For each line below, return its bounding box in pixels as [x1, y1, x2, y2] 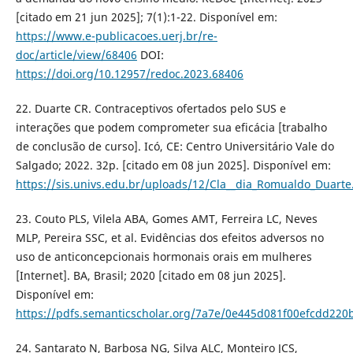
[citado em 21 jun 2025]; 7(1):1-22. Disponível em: [15, 9, 277, 24]
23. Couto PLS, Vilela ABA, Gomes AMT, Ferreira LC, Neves [15, 210, 318, 226]
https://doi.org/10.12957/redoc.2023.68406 [15, 65, 243, 81]
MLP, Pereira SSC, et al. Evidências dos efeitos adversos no [15, 229, 324, 245]
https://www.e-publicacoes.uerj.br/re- [15, 28, 217, 43]
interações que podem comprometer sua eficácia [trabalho [15, 119, 327, 135]
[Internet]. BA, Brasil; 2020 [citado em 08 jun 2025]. [15, 267, 286, 283]
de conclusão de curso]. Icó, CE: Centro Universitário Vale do [15, 138, 334, 154]
